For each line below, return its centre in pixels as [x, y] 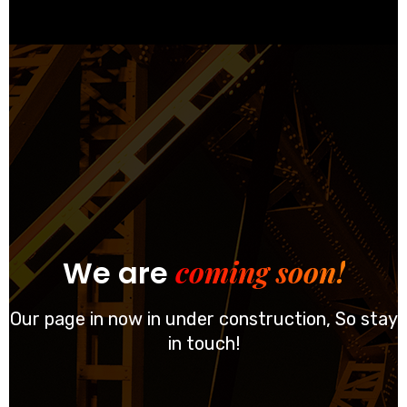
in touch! [203, 344]
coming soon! [260, 272]
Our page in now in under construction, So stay [203, 319]
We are [119, 273]
